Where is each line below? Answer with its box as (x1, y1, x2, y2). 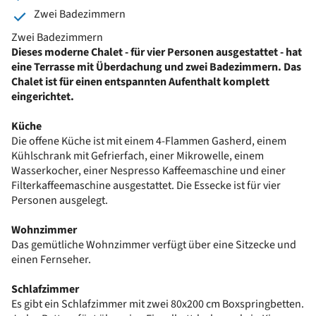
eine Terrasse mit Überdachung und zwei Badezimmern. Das (11, 59, 301, 75)
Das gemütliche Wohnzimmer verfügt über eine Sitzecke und (11, 236, 296, 253)
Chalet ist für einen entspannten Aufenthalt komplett (11, 73, 269, 90)
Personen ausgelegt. (11, 192, 108, 208)
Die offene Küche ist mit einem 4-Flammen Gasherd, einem (11, 133, 286, 149)
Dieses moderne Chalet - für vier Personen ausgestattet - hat (11, 44, 302, 60)
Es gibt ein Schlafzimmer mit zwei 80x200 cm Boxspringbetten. (11, 296, 304, 312)
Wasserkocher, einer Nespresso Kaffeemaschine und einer (11, 162, 286, 178)
